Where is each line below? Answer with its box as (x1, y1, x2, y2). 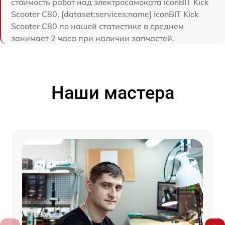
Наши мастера (51, 82, 174, 103)
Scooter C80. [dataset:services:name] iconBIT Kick (11, 9, 198, 19)
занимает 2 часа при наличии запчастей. (11, 33, 174, 43)
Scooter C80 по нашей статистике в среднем (11, 21, 184, 31)
